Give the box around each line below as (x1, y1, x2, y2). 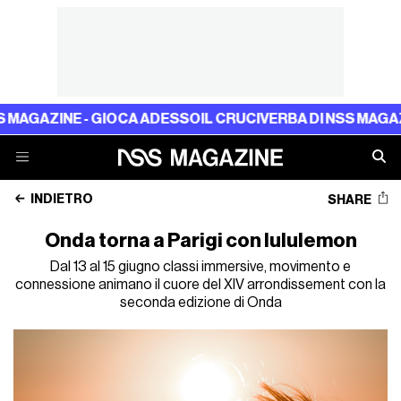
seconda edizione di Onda (119, 295, 282, 310)
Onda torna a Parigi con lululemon (44, 231, 357, 251)
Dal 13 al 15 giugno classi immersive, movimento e (50, 260, 351, 274)
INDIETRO (29, 193, 94, 206)
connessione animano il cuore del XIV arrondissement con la (15, 277, 386, 292)
